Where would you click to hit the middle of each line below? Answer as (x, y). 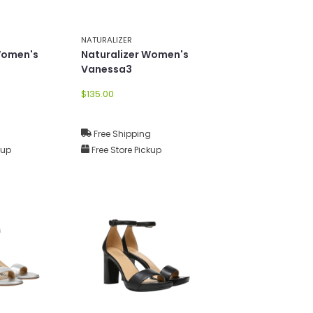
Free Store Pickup (125, 150)
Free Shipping (121, 133)
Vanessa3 (107, 69)
